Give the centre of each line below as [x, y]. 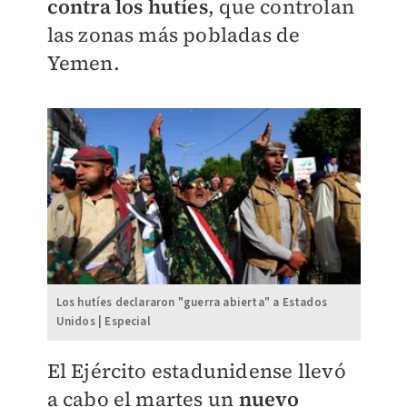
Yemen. [83, 63]
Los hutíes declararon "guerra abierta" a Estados [192, 303]
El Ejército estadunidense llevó [196, 371]
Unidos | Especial [103, 322]
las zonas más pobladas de [174, 35]
